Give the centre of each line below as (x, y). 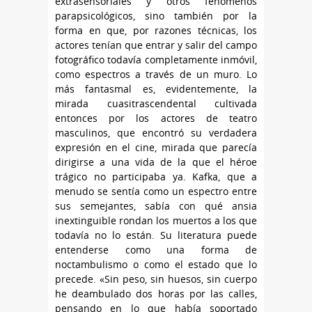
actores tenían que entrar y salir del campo (156, 45)
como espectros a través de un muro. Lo (156, 75)
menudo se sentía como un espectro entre (156, 192)
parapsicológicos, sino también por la (156, 16)
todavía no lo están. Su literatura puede (156, 235)
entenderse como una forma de (156, 250)
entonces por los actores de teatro (156, 118)
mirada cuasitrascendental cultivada (156, 104)
